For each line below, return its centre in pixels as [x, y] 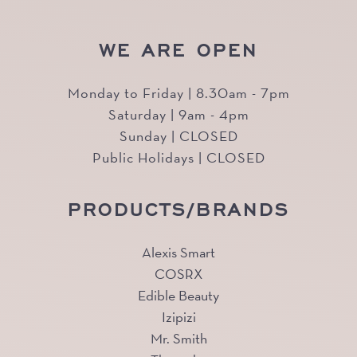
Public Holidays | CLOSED [178, 158]
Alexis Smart [178, 253]
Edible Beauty [178, 296]
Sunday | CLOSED [178, 136]
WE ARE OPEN [178, 49]
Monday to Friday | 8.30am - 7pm [178, 93]
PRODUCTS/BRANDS [178, 208]
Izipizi [178, 317]
